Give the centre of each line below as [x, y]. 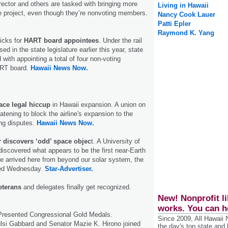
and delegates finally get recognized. [77, 187]
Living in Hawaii [183, 6]
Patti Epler [174, 24]
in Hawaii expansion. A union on [98, 105]
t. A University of [116, 141]
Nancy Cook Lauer [187, 15]
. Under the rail [120, 41]
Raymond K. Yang [186, 33]
